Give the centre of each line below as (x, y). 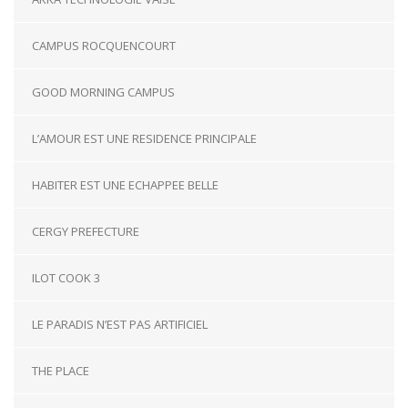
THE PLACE (61, 371)
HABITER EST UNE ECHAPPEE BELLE (125, 185)
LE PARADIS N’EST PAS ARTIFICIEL (120, 325)
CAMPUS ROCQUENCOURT (104, 46)
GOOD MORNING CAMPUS (103, 92)
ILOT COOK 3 (66, 278)
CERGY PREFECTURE (86, 232)
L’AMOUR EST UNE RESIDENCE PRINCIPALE (144, 139)
